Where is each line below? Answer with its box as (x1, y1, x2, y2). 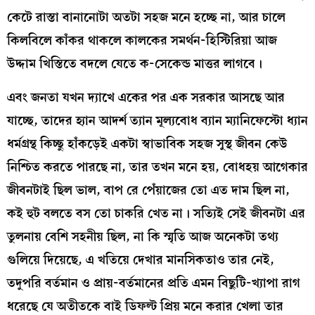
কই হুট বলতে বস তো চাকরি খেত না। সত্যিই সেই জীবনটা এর (7, 202, 305, 224)
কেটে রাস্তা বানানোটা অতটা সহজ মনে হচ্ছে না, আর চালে (7, 7, 285, 28)
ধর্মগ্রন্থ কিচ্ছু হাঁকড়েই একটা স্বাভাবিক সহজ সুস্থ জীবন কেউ (7, 133, 288, 154)
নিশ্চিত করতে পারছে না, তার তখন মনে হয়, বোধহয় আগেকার (7, 156, 308, 177)
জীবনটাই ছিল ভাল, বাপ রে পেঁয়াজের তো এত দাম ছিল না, (7, 179, 290, 200)
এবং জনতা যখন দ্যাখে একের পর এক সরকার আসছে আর (7, 86, 285, 108)
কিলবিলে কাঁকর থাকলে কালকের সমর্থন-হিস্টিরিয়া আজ (7, 30, 277, 51)
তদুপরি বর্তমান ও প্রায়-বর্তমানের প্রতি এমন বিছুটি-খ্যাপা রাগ (7, 272, 300, 293)
